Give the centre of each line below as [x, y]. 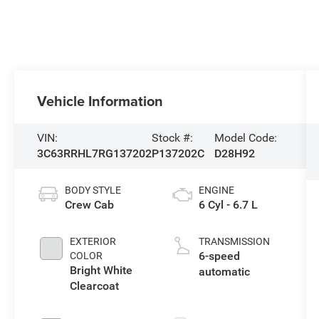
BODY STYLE [93, 190]
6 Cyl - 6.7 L [228, 204]
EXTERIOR [93, 241]
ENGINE [216, 190]
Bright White [101, 270]
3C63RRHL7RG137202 [95, 153]
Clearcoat [95, 286]
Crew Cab [90, 204]
